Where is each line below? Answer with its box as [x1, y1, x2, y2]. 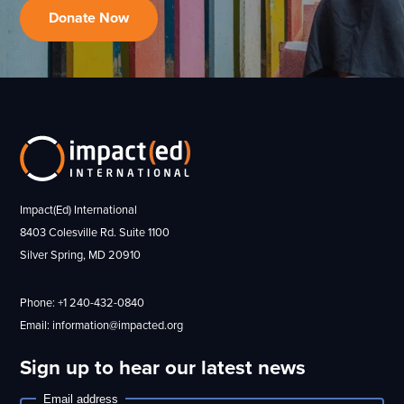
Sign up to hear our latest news [20, 354, 307, 380]
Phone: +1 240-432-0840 [20, 295, 145, 310]
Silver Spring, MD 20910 [20, 247, 142, 262]
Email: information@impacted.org [20, 317, 184, 333]
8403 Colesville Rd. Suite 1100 [20, 225, 170, 240]
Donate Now [49, 9, 130, 28]
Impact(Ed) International [20, 202, 138, 217]
